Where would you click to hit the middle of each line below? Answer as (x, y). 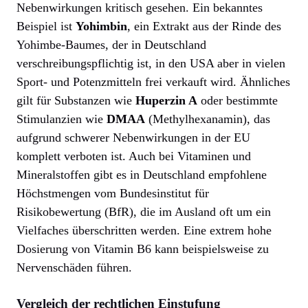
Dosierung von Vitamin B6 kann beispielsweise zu (143, 249)
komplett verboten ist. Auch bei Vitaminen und (134, 156)
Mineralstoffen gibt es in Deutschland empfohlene (142, 174)
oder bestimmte (238, 100)
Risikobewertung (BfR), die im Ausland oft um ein (144, 211)
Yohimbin (101, 26)
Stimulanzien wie (62, 119)
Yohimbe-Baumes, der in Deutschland (111, 44)
